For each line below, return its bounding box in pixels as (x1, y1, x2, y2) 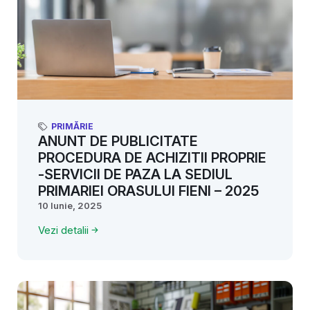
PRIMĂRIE (51, 120, 93, 131)
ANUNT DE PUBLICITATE (38, 132, 198, 149)
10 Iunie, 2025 (38, 199, 102, 211)
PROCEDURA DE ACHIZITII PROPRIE (38, 149, 266, 166)
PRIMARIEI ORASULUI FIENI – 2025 (38, 182, 259, 199)
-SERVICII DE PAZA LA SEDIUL (38, 165, 232, 183)
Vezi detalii (38, 223, 89, 237)
